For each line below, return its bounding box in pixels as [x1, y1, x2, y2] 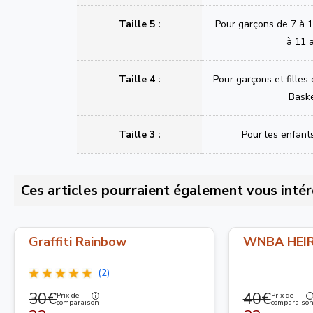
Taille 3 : [118, 127, 161, 141]
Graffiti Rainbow [29, 233, 126, 250]
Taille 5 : [118, 17, 161, 31]
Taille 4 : [118, 72, 161, 86]
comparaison [57, 298, 99, 308]
